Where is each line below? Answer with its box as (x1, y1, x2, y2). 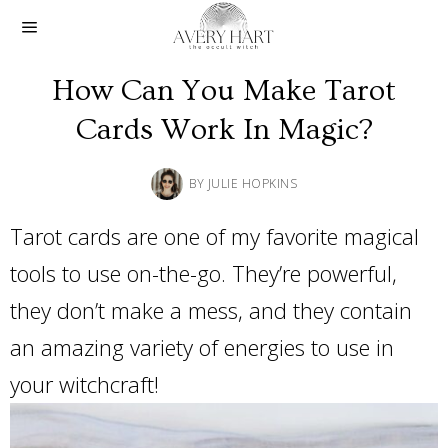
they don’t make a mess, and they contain (10, 295, 412, 325)
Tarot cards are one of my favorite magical (10, 221, 419, 251)
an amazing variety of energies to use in (10, 332, 394, 362)
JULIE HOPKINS (207, 175, 297, 192)
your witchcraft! (10, 369, 165, 399)
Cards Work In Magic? (75, 113, 373, 147)
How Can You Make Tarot (52, 74, 396, 108)
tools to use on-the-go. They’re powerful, (10, 258, 397, 288)
